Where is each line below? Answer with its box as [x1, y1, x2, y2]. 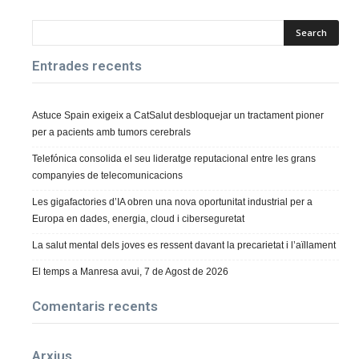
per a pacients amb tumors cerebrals [32, 126, 191, 138]
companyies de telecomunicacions [32, 169, 183, 181]
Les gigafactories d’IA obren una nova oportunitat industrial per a [32, 196, 313, 208]
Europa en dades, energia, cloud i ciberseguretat [32, 212, 244, 224]
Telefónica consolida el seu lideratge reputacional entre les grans [32, 152, 316, 164]
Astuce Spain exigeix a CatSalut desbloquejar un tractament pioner [32, 109, 324, 121]
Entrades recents [32, 57, 142, 74]
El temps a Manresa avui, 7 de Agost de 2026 [32, 265, 228, 277]
